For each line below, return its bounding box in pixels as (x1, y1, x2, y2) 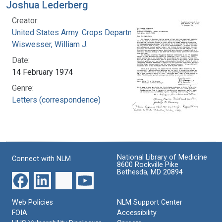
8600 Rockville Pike (117, 160, 178, 169)
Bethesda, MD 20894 (117, 167, 183, 176)
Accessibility (117, 208, 157, 217)
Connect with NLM (12, 154, 71, 163)
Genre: (12, 83, 34, 93)
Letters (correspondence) (12, 95, 101, 105)
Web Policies (12, 198, 53, 207)
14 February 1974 (12, 67, 73, 77)
